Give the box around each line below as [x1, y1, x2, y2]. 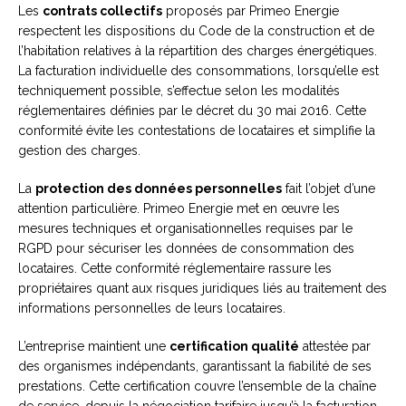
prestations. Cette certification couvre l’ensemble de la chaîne [18, 379, 376, 394]
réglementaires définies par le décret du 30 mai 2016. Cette [18, 103, 366, 119]
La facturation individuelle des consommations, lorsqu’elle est [18, 63, 379, 79]
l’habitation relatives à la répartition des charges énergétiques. [18, 43, 377, 59]
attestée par [299, 339, 371, 354]
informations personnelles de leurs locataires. [18, 301, 285, 316]
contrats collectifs [43, 4, 162, 19]
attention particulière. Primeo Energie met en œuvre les [18, 201, 340, 217]
